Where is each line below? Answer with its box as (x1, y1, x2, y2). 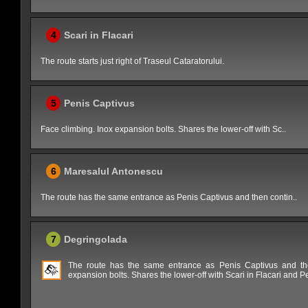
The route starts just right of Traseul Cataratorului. (41, 56, 225, 66)
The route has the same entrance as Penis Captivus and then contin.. (41, 192, 298, 202)
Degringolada (64, 234, 128, 245)
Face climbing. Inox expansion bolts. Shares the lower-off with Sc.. (41, 124, 287, 134)
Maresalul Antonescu (64, 166, 164, 177)
